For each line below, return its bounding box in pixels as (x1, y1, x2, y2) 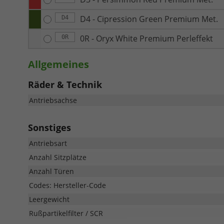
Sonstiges (28, 121, 71, 133)
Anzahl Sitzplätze (29, 152, 86, 162)
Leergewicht (29, 194, 69, 204)
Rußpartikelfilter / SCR (29, 208, 103, 218)
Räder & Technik (28, 78, 102, 90)
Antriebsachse (29, 95, 77, 105)
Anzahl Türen (29, 166, 74, 176)
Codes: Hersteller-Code (29, 180, 106, 190)
